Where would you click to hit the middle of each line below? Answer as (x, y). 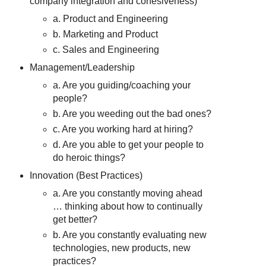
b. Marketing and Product (106, 34)
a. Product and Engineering (111, 19)
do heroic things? (89, 157)
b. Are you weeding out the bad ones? (132, 113)
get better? (75, 219)
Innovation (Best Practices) (86, 175)
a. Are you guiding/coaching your (122, 85)
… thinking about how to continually (128, 206)
